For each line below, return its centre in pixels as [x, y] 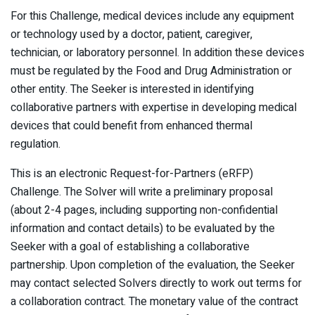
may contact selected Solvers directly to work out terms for [156, 284]
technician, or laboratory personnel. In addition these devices [157, 53]
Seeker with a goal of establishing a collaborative [130, 247]
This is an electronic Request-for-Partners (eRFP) [132, 174]
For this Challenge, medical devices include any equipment [152, 17]
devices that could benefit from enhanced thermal [131, 126]
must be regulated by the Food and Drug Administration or [151, 71]
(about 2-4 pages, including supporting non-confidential [144, 211]
